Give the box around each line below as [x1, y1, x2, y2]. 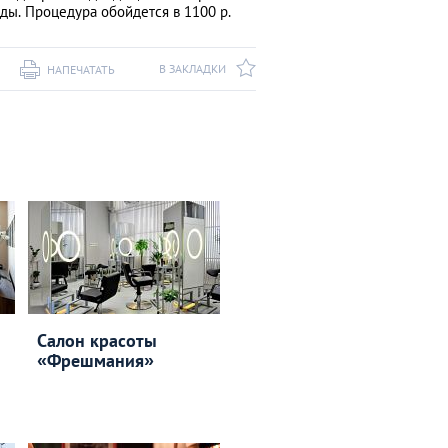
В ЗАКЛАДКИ [159, 61, 226, 76]
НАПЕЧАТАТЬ [47, 62, 115, 77]
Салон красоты [36, 329, 157, 352]
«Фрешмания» [36, 349, 154, 372]
